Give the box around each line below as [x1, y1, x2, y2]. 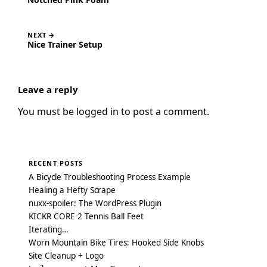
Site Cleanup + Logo [29, 250, 104, 261]
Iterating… [29, 223, 69, 235]
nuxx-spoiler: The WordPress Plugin [29, 197, 162, 209]
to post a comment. [119, 104, 209, 118]
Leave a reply [18, 83, 78, 95]
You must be [18, 104, 76, 118]
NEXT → [27, 30, 56, 39]
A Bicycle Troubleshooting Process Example [29, 171, 191, 182]
